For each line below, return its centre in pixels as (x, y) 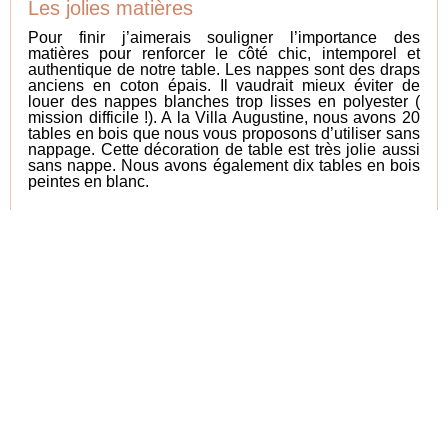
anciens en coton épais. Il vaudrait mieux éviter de (224, 86)
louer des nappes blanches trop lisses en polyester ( (224, 102)
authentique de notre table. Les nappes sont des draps (224, 70)
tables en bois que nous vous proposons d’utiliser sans (224, 134)
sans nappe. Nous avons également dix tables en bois (224, 166)
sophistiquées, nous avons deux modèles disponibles (224, 236)
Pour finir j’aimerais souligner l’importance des (224, 38)
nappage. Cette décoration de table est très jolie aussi (224, 150)
